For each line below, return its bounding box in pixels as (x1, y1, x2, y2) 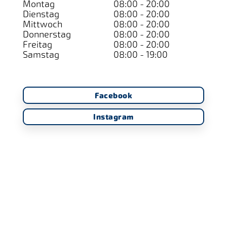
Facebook (95, 90, 132, 100)
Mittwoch (23, 18, 62, 30)
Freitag (23, 39, 52, 50)
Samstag (23, 49, 59, 60)
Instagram (93, 112, 134, 122)
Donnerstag (23, 28, 71, 40)
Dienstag (23, 8, 59, 20)
